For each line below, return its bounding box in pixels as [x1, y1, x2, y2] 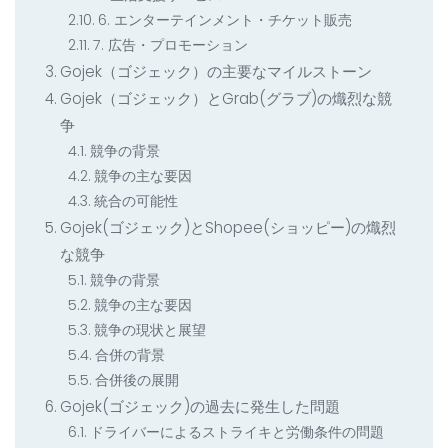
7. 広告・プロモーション [92, 35, 248, 56]
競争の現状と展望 [93, 320, 206, 341]
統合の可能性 [93, 191, 178, 212]
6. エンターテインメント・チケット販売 [97, 10, 352, 31]
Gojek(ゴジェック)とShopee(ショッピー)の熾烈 [60, 217, 397, 239]
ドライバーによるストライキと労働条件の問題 [89, 422, 384, 443]
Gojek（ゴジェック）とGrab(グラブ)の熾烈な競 [60, 88, 393, 110]
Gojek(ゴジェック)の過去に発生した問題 [60, 396, 341, 418]
